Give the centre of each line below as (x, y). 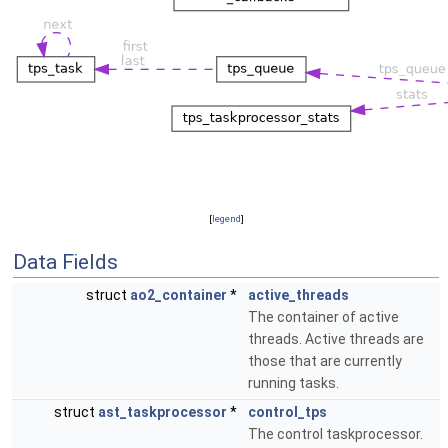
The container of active (323, 317)
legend (226, 218)
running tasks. (293, 383)
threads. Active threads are (336, 339)
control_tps (287, 412)
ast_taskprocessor (162, 412)
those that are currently (325, 361)
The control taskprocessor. (335, 434)
